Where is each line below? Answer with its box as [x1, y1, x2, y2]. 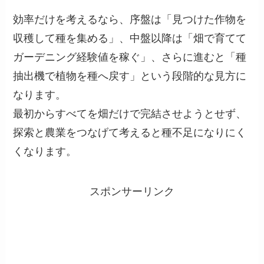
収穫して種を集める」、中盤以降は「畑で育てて [13, 32, 247, 45]
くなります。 [13, 146, 77, 158]
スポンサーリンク [90, 186, 174, 198]
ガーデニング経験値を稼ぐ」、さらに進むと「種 [13, 51, 247, 64]
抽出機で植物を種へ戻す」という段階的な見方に [13, 70, 247, 82]
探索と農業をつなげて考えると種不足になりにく [13, 127, 247, 139]
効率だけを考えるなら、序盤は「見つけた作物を [13, 14, 247, 26]
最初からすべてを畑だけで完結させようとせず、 [13, 108, 247, 120]
